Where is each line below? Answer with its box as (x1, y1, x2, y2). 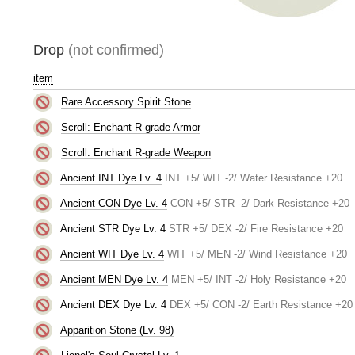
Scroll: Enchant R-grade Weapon (60, 146, 211, 158)
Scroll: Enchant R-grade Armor (60, 120, 200, 133)
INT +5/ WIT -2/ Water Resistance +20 (164, 171, 342, 184)
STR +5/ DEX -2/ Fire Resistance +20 (168, 222, 343, 235)
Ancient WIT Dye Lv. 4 (59, 247, 164, 260)
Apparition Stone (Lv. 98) (59, 323, 174, 336)
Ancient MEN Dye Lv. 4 (59, 273, 168, 285)
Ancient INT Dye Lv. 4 (59, 171, 162, 184)
